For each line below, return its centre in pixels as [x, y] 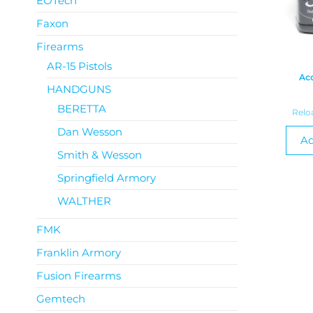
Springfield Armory [107, 178]
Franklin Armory [79, 253]
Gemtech [61, 299]
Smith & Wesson [100, 155]
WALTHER [84, 201]
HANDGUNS [79, 89]
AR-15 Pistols [79, 66]
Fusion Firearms [79, 276]
